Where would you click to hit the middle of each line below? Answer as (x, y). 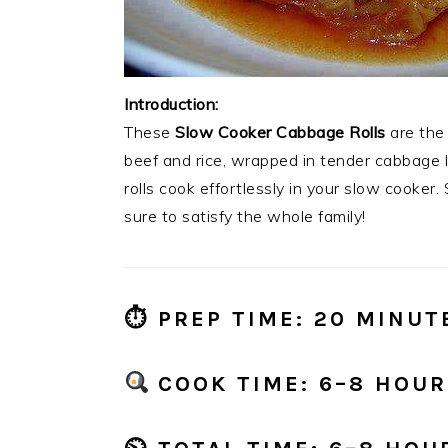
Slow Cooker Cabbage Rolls (280, 132)
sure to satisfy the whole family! (245, 216)
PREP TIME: (231, 319)
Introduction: (171, 104)
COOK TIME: (234, 384)
